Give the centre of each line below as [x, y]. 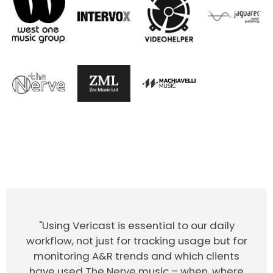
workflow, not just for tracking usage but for [136, 240]
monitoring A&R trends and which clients [136, 256]
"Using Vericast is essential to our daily [136, 225]
